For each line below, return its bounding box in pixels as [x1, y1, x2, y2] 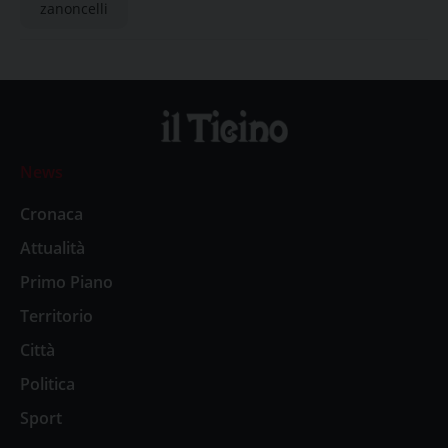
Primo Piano [20, 270, 113, 293]
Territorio [20, 304, 93, 327]
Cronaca [20, 202, 83, 225]
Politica [20, 372, 75, 395]
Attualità [20, 236, 85, 259]
